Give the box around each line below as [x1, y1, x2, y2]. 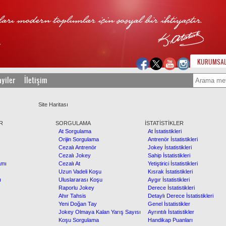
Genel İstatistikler [145, 201, 190, 207]
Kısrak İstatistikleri [145, 168, 193, 175]
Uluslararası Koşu [55, 177, 102, 183]
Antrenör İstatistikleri [145, 136, 198, 142]
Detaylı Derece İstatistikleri [145, 193, 213, 199]
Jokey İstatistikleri [145, 144, 192, 150]
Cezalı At [55, 160, 80, 166]
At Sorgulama [55, 128, 91, 134]
